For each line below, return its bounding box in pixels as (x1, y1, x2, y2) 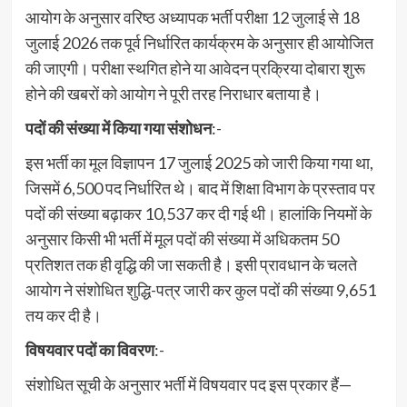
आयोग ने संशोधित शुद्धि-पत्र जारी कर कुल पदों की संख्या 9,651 (25, 279, 376, 300)
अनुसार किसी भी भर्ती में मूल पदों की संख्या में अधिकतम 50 (25, 228, 339, 249)
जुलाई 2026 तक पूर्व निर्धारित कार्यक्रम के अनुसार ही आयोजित (25, 32, 373, 53)
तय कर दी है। (25, 304, 102, 325)
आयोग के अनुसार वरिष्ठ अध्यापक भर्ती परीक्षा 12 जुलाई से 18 (25, 6, 360, 27)
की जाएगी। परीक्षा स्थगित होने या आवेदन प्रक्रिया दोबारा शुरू (25, 57, 365, 78)
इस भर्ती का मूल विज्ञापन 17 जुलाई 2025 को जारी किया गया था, (25, 152, 373, 173)
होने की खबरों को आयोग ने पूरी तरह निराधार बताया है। (25, 83, 322, 104)
